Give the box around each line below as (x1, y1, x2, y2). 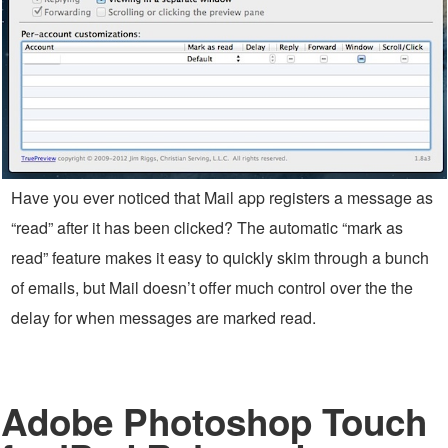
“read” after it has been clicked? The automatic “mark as (11, 216, 403, 240)
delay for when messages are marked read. (11, 306, 316, 330)
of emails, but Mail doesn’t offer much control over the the (11, 276, 413, 300)
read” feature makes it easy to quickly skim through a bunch (11, 246, 429, 270)
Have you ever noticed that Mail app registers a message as (11, 186, 433, 210)
